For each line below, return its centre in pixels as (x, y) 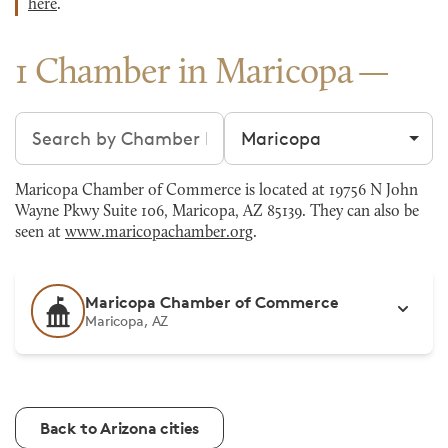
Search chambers (88, 124)
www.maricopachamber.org (159, 233)
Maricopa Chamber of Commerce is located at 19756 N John (216, 191)
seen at (40, 233)
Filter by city (276, 124)
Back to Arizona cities (119, 428)
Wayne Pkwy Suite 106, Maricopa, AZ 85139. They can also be (217, 212)
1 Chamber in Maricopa (184, 74)
